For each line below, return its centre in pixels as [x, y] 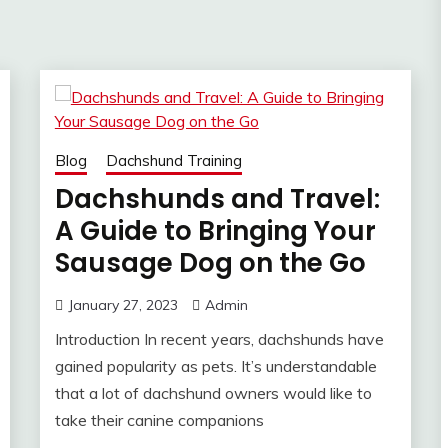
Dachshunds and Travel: [217, 199]
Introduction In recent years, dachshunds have [219, 339]
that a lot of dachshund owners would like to [213, 393]
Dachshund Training [173, 161]
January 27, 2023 [122, 305]
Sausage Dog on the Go [210, 263]
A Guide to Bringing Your [215, 231]
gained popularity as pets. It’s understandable [215, 366]
